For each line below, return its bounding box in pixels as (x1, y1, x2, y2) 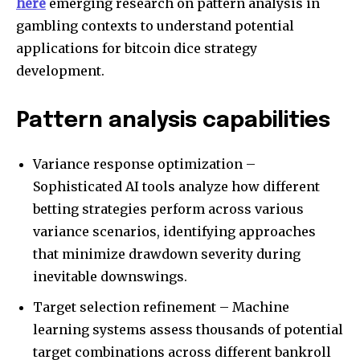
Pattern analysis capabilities (16, 109, 330, 132)
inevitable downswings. (33, 268, 187, 284)
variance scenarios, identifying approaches (33, 223, 316, 239)
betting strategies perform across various (33, 200, 304, 217)
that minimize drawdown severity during (33, 245, 301, 262)
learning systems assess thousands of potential (33, 321, 343, 337)
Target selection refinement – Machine (33, 298, 289, 315)
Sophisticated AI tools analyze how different (33, 178, 320, 194)
